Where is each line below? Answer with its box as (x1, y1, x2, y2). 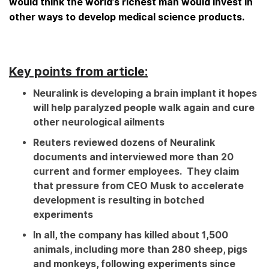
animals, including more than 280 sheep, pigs (33, 244, 247, 256)
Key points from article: (9, 64, 148, 79)
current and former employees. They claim (33, 166, 239, 178)
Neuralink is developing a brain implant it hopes (33, 88, 257, 100)
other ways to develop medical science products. (9, 11, 252, 23)
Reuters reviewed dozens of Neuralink (33, 137, 215, 149)
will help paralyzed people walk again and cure (33, 102, 255, 114)
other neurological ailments (33, 116, 165, 128)
